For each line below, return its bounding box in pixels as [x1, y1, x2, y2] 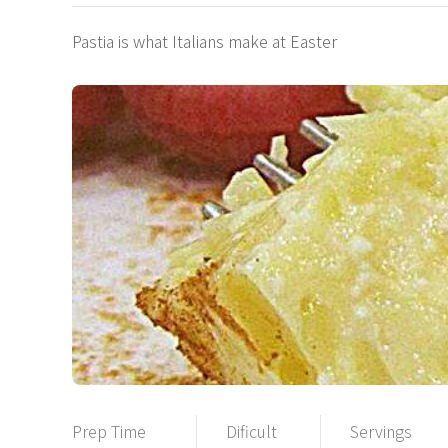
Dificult [226, 419, 277, 443]
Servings [350, 419, 412, 443]
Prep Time [72, 419, 146, 443]
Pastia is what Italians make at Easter [72, 29, 337, 53]
